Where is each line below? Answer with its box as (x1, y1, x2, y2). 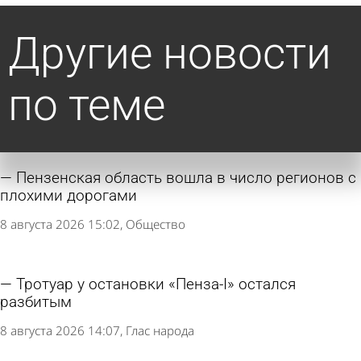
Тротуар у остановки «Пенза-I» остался (16, 276, 296, 294)
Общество (126, 215, 185, 232)
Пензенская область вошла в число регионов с (16, 168, 356, 187)
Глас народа (126, 322, 194, 338)
